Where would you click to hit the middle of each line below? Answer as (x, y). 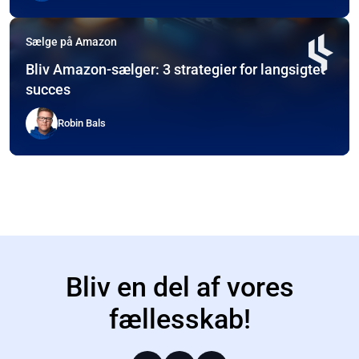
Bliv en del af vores (179, 287)
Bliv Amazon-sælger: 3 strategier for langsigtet (175, 69)
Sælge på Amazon (71, 41)
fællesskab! (179, 319)
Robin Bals (82, 123)
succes (48, 89)
